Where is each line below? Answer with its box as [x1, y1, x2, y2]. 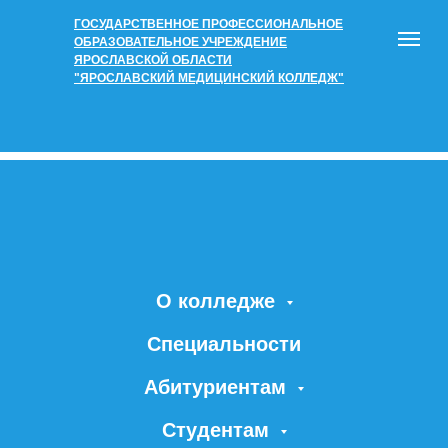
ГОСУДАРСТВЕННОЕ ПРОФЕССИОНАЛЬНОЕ [74, 17, 343, 31]
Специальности [147, 333, 301, 355]
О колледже [155, 290, 281, 312]
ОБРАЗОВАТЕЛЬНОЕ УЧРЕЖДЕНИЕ [74, 35, 287, 49]
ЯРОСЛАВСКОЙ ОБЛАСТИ [74, 53, 232, 67]
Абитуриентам [144, 376, 292, 398]
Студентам [161, 419, 275, 441]
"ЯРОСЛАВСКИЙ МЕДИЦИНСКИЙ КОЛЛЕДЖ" [74, 71, 344, 85]
